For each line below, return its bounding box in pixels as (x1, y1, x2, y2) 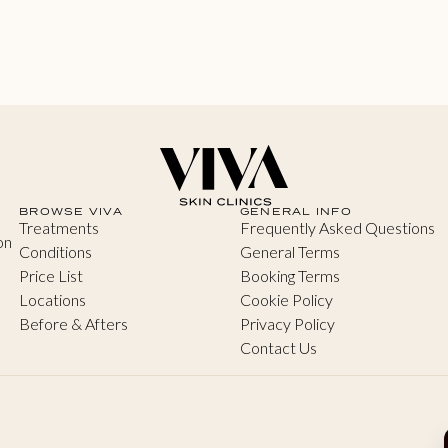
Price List (19, 266, 84, 286)
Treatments (19, 218, 100, 238)
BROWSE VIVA (19, 204, 123, 219)
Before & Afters (19, 314, 129, 334)
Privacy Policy (239, 314, 335, 334)
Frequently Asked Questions (239, 218, 435, 238)
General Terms (239, 242, 340, 262)
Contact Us (239, 338, 317, 358)
